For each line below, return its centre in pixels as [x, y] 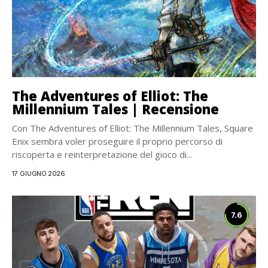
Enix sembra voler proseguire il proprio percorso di [117, 141]
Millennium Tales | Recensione [115, 109]
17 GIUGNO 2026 [39, 173]
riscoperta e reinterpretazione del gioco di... [102, 154]
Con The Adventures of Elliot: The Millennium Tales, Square [133, 128]
